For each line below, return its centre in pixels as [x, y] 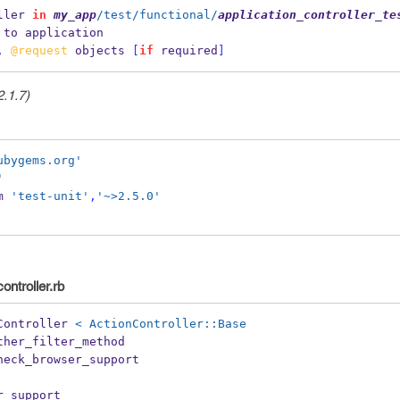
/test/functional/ [157, 15]
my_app [75, 15]
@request [39, 50]
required [185, 50]
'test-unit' [50, 196]
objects [100, 50]
